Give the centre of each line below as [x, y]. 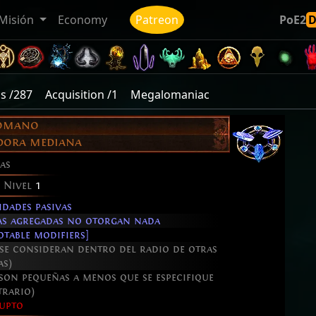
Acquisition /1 [81, 95]
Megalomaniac [170, 95]
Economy [83, 20]
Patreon [157, 20]
